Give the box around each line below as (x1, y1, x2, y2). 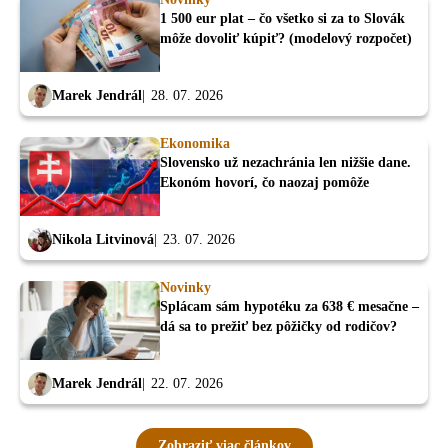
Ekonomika (160, 135, 230, 151)
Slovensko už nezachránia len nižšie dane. (160, 154, 411, 170)
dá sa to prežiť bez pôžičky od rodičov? (160, 319, 397, 335)
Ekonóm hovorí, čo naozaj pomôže (160, 174, 369, 190)
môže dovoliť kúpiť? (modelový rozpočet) (160, 30, 412, 46)
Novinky (160, 280, 211, 296)
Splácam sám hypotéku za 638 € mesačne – (160, 299, 419, 315)
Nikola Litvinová (52, 231, 154, 247)
